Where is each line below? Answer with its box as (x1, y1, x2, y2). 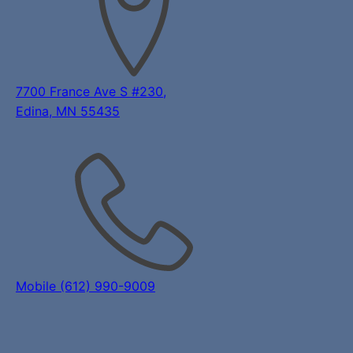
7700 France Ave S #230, (16, 84, 166, 99)
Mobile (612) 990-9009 (16, 278, 155, 294)
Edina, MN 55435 (16, 103, 120, 119)
